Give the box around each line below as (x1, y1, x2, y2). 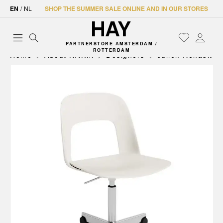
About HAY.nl (44, 50, 94, 60)
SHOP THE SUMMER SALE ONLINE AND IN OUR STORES (45, 4, 208, 13)
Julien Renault (157, 50, 213, 60)
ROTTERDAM (93, 47, 130, 53)
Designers (106, 50, 145, 60)
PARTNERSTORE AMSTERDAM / (66, 40, 157, 47)
